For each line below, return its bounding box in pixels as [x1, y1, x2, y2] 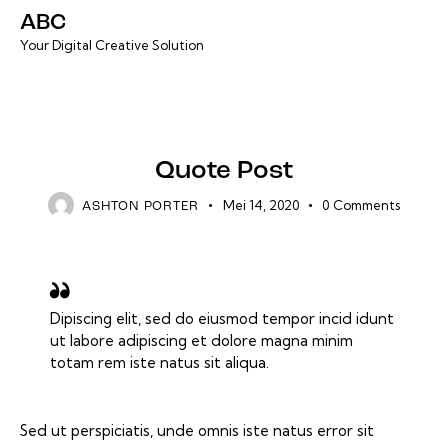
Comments [332, 197, 400, 214]
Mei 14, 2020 [222, 197, 299, 214]
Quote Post [155, 158, 293, 186]
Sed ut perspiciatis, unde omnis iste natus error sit [20, 420, 374, 440]
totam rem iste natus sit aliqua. [50, 353, 269, 373]
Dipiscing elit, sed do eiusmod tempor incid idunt [50, 309, 394, 329]
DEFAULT [197, 133, 251, 146]
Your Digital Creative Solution [20, 37, 204, 54]
